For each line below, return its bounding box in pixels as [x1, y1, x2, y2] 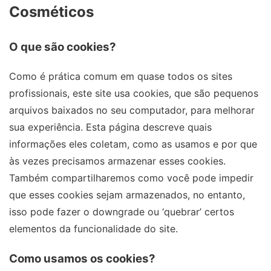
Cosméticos [9, 2, 94, 21]
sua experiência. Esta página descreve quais [9, 121, 212, 134]
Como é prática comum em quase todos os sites [9, 70, 232, 83]
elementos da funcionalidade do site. [9, 223, 178, 235]
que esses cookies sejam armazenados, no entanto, [9, 189, 245, 201]
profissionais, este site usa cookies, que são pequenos [9, 87, 258, 100]
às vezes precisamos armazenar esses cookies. [9, 155, 226, 168]
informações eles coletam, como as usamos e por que [9, 138, 257, 151]
